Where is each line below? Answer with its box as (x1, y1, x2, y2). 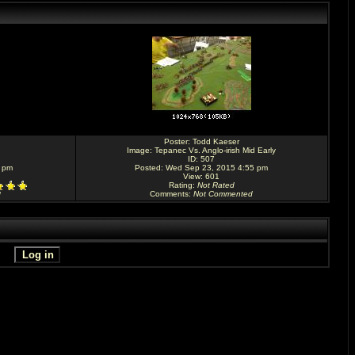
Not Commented (193, 189, 253, 198)
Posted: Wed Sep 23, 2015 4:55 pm (135, 163, 268, 172)
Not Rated (197, 181, 235, 189)
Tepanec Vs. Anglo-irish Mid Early (155, 146, 276, 155)
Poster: (163, 137, 193, 146)
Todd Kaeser (192, 137, 239, 146)
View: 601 (183, 172, 219, 181)
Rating (168, 181, 193, 189)
